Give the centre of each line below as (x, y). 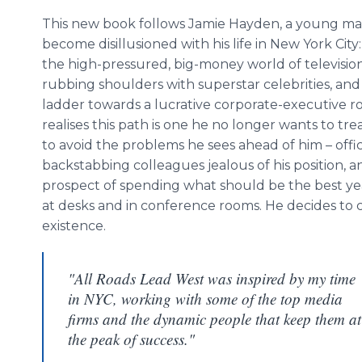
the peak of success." (131, 339)
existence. (74, 226)
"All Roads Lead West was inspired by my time (212, 278)
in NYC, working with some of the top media (205, 299)
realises (65, 125)
